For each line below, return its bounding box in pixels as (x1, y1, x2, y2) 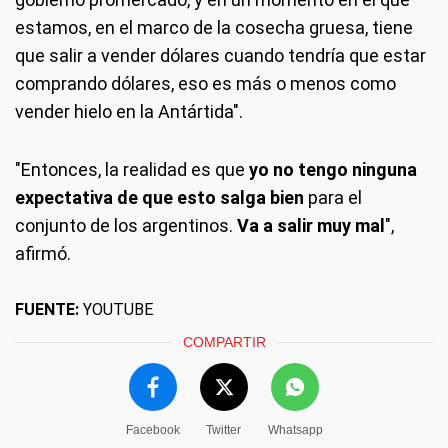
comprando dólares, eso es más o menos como (15, 72, 396, 94)
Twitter (206, 422, 241, 437)
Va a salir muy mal (237, 214, 385, 236)
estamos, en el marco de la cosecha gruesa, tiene (15, 16, 413, 38)
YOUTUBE (79, 299, 153, 319)
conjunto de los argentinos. (15, 214, 237, 236)
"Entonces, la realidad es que (15, 158, 245, 180)
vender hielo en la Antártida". (15, 100, 243, 122)
